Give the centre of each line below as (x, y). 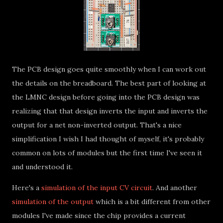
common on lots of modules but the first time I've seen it (107, 153)
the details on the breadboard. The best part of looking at (109, 83)
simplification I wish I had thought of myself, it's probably (108, 139)
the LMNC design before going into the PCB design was (106, 97)
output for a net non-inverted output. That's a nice (97, 125)
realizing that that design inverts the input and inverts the (110, 111)
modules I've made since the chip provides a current (99, 216)
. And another (175, 188)
